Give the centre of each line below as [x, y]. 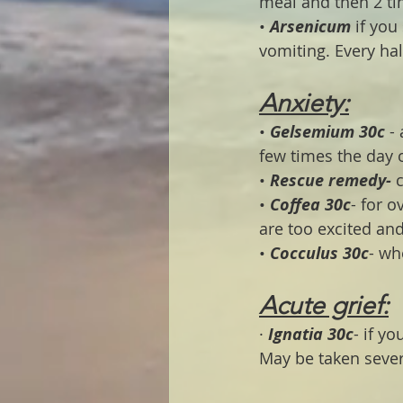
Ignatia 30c [311, 334]
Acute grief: [324, 305]
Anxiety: [304, 103]
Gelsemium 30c [327, 131]
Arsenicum [313, 26]
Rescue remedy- [331, 180]
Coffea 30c [310, 204]
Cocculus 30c [319, 253]
